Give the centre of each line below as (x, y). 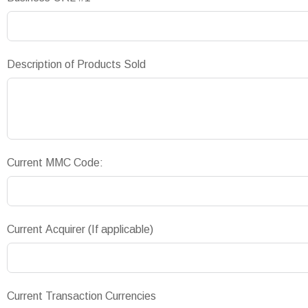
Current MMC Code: (55, 163)
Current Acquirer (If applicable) (80, 229)
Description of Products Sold (76, 64)
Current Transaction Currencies (81, 296)
